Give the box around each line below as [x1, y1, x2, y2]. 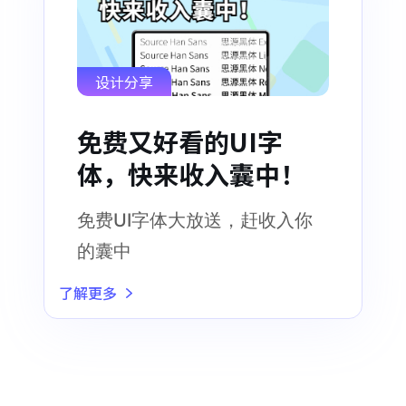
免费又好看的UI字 [77, 123, 283, 160]
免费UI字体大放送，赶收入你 [77, 209, 313, 232]
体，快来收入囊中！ [77, 156, 305, 193]
